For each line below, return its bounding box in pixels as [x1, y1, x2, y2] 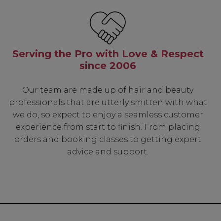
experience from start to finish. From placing [15, 122, 200, 132]
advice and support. [67, 147, 149, 157]
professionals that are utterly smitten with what [8, 98, 207, 108]
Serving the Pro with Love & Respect [12, 47, 204, 60]
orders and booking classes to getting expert [14, 135, 202, 145]
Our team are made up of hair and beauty [22, 85, 194, 95]
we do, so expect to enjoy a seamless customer [12, 110, 203, 120]
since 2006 [79, 59, 137, 72]
